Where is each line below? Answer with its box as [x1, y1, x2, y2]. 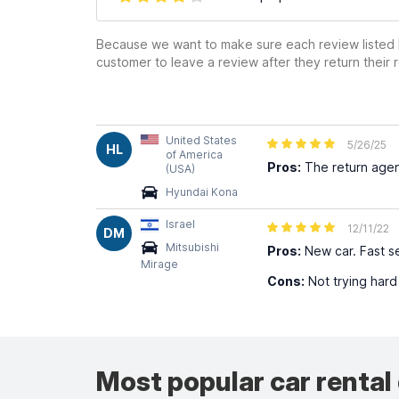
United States [166, 134, 237, 147]
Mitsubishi [166, 240, 219, 254]
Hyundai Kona [166, 185, 238, 199]
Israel [166, 217, 195, 231]
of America [166, 148, 223, 161]
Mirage [141, 256, 178, 271]
